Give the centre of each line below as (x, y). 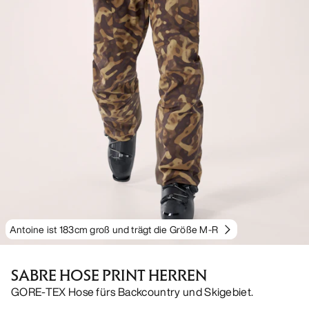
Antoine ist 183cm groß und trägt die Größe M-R (114, 230)
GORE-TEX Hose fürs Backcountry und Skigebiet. (132, 292)
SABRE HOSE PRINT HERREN (109, 276)
